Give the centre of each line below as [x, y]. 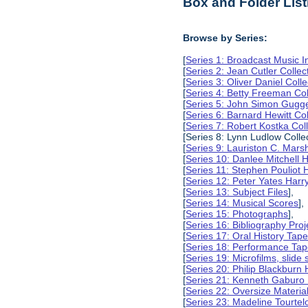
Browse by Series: [225, 37]
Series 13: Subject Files [237, 191]
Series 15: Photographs [237, 213]
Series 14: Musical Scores [242, 202]
